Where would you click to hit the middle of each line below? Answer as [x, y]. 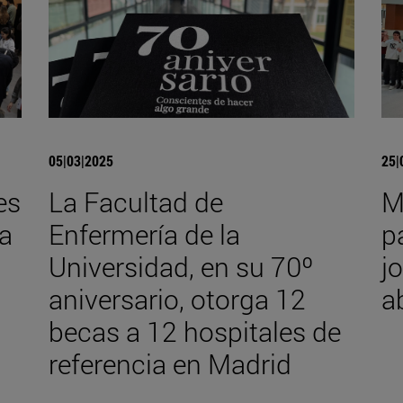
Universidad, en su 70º [181, 266]
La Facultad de [135, 201]
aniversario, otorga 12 [177, 299]
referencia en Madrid [170, 363]
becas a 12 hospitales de [194, 331]
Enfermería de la [144, 234]
